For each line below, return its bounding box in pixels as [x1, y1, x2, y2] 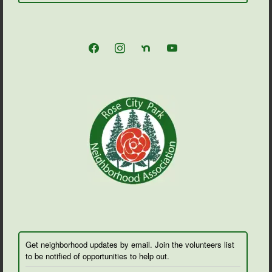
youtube [162, 38, 190, 50]
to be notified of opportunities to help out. [25, 250, 169, 262]
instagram [110, 38, 144, 50]
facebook [84, 38, 116, 50]
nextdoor [136, 38, 166, 50]
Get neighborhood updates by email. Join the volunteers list [25, 239, 234, 251]
